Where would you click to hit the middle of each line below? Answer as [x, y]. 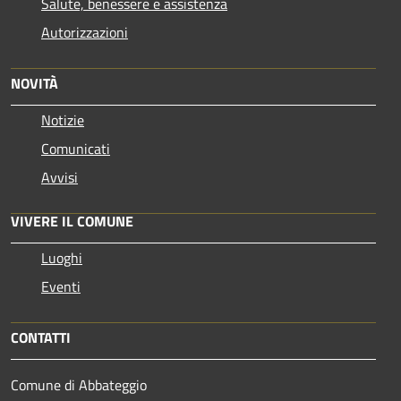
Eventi [61, 286]
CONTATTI [41, 337]
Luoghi [62, 257]
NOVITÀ [34, 83]
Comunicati [76, 148]
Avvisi [60, 177]
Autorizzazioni [85, 32]
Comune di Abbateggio [79, 384]
